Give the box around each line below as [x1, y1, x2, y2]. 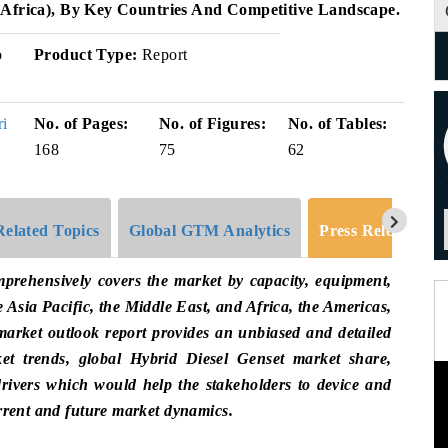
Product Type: [34, 46, 138, 63]
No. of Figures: [159, 115, 267, 132]
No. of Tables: [288, 115, 388, 132]
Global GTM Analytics [128, 221, 291, 239]
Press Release [319, 221, 416, 239]
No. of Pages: [34, 115, 129, 132]
